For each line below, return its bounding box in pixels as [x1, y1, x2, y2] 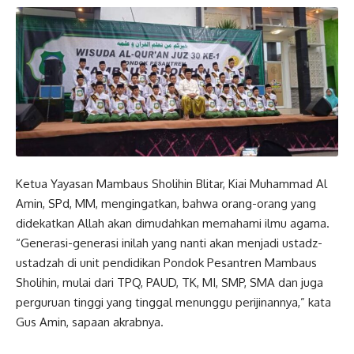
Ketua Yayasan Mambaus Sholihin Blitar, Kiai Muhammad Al [16, 176, 327, 192]
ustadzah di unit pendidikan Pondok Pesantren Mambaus [16, 255, 317, 271]
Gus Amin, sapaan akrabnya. [16, 314, 164, 330]
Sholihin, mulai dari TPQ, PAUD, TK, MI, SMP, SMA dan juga [16, 275, 323, 291]
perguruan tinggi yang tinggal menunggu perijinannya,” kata [16, 295, 331, 311]
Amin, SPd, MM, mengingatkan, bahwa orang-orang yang [16, 196, 316, 212]
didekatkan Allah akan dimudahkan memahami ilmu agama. [16, 216, 330, 232]
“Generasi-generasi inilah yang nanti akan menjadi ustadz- [16, 235, 322, 251]
